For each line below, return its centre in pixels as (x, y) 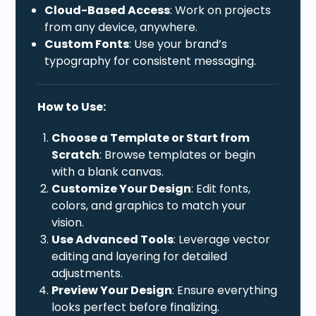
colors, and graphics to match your (149, 205)
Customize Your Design (122, 188)
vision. (68, 222)
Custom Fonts (87, 44)
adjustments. (87, 273)
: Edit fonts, (221, 188)
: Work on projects (221, 10)
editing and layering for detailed (140, 256)
